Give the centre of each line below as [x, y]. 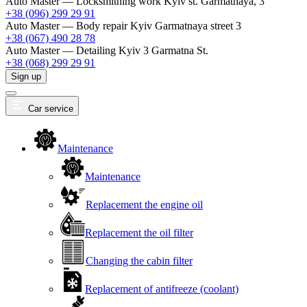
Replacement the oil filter [139, 233]
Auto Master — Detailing [61, 50]
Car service [51, 109]
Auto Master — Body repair [66, 26]
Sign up [26, 76]
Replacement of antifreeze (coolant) [162, 289]
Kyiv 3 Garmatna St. [162, 50]
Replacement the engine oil [144, 205]
